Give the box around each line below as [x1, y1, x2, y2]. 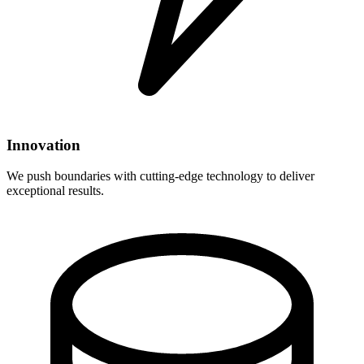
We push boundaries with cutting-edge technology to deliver [6, 169, 314, 184]
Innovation [6, 136, 80, 154]
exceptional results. [6, 184, 104, 198]
